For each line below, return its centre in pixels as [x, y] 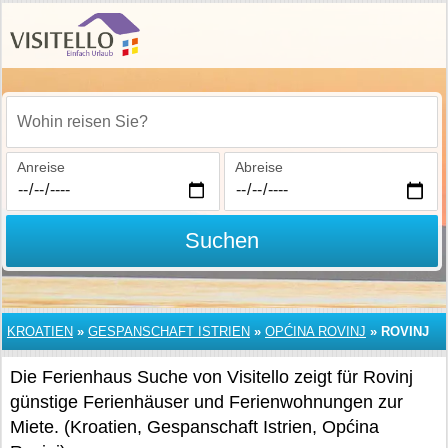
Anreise [41, 167]
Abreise [258, 167]
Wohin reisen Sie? [74, 132]
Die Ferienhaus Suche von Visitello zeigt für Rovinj [211, 377]
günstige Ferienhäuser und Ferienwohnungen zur [206, 402]
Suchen [221, 240]
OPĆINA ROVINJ [315, 331]
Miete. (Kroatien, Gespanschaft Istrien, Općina [194, 427]
